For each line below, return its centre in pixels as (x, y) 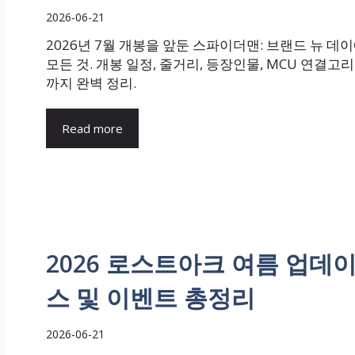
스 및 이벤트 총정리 (151, 297)
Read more (92, 128)
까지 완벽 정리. (91, 82)
